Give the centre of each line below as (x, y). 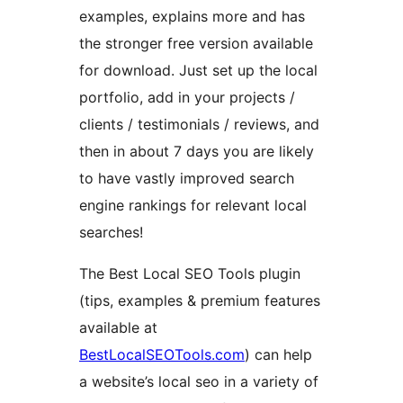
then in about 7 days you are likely (197, 152)
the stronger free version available (196, 44)
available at (118, 328)
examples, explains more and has (192, 17)
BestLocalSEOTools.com (162, 355)
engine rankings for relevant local (193, 206)
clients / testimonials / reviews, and (199, 125)
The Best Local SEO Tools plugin (190, 274)
